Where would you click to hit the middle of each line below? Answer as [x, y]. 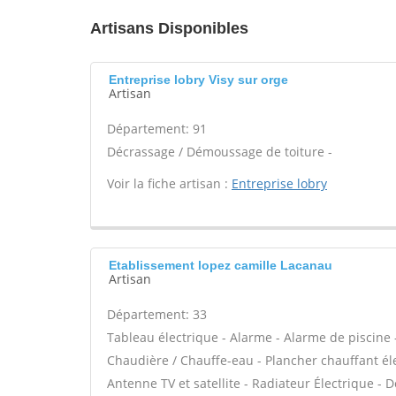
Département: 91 [157, 129]
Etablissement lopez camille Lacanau [221, 265]
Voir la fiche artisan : [169, 183]
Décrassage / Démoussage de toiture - [220, 152]
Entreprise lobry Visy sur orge [198, 80]
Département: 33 [157, 314]
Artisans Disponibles [169, 28]
